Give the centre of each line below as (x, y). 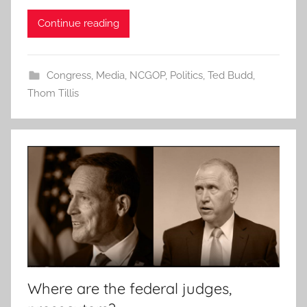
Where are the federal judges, (130, 288)
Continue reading (78, 24)
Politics (186, 75)
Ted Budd (230, 75)
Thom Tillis (53, 93)
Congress (69, 75)
